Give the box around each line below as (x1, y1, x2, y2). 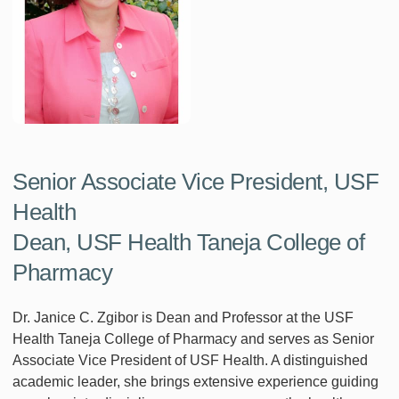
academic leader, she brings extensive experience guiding (12, 373, 379, 389)
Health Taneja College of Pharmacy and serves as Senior (12, 330, 374, 346)
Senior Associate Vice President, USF (12, 168, 379, 196)
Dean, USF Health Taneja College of (12, 229, 364, 256)
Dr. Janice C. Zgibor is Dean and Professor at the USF (12, 309, 354, 325)
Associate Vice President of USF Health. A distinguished (12, 352, 368, 368)
